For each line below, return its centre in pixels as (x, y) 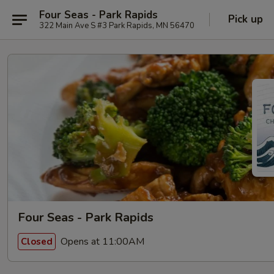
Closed (37, 241)
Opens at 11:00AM (101, 241)
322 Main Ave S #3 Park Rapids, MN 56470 (117, 25)
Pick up (246, 19)
